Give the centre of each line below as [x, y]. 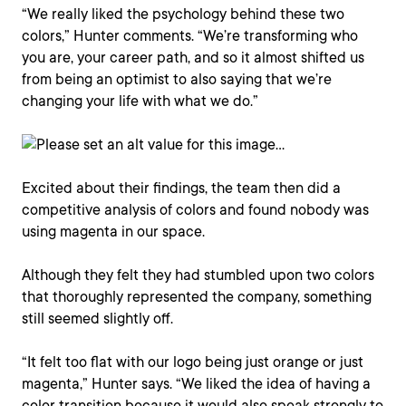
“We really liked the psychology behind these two [183, 14]
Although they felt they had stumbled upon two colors [198, 275]
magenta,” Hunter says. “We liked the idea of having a [196, 384]
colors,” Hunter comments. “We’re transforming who [190, 36]
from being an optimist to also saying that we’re [177, 79]
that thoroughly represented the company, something [197, 297]
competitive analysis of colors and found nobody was [195, 210]
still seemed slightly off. [97, 319]
